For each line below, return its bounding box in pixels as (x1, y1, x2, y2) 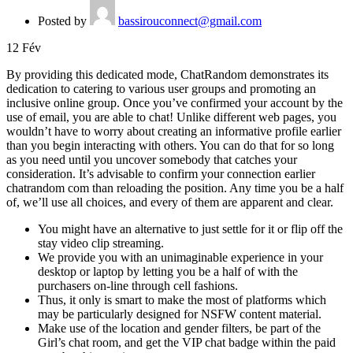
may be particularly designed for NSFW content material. (38, 307, 321, 321)
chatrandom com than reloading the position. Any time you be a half (6, 180, 344, 195)
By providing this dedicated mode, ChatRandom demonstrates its (6, 67, 329, 81)
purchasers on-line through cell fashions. (38, 278, 238, 292)
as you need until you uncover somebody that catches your (6, 152, 297, 166)
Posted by (38, 13, 90, 28)
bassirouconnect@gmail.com (118, 13, 262, 28)
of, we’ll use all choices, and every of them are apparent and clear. (6, 195, 333, 209)
